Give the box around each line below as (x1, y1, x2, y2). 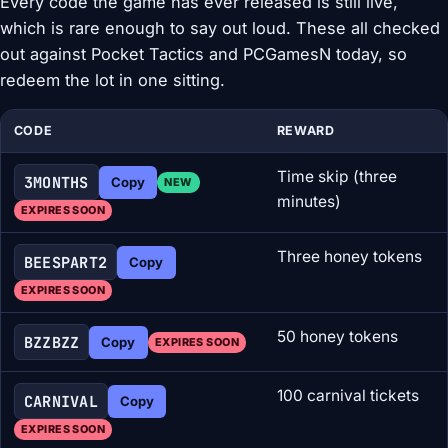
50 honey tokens (276, 327, 398, 347)
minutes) (276, 192, 341, 212)
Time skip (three (276, 167, 397, 187)
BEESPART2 (23, 251, 108, 273)
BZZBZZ (23, 331, 80, 353)
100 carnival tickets (276, 386, 419, 406)
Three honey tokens (276, 247, 422, 267)
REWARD (276, 123, 335, 139)
